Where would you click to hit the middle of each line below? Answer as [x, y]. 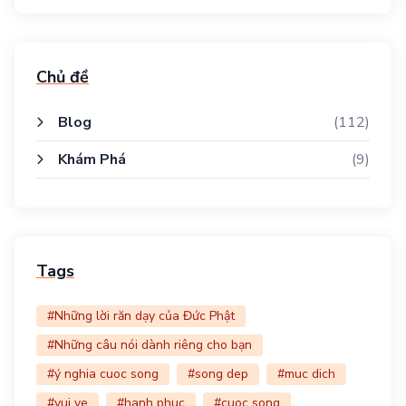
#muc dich [306, 374]
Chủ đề [63, 77]
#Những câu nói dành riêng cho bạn [150, 345]
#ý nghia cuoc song [103, 374]
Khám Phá [92, 159]
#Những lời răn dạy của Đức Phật [141, 316]
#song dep [218, 374]
